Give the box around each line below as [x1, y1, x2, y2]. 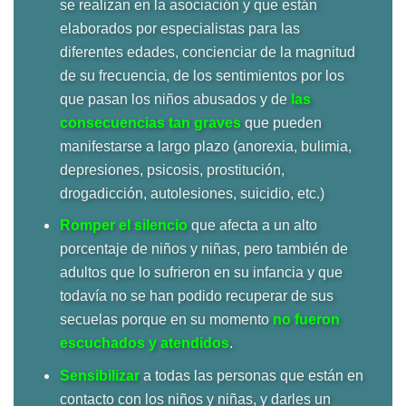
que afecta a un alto [187, 217, 317, 234]
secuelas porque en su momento [59, 312, 273, 328]
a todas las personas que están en [139, 367, 363, 383]
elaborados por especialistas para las [59, 20, 300, 36]
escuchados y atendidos [59, 335, 229, 352]
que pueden [240, 114, 322, 130]
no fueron [272, 312, 340, 328]
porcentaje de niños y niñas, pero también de [59, 241, 348, 257]
